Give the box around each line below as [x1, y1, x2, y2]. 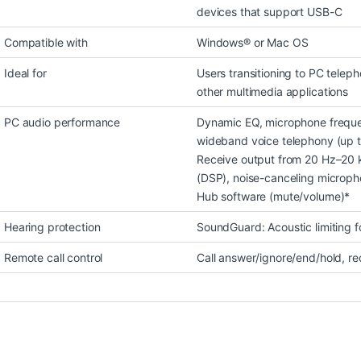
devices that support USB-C [197, 4, 342, 19]
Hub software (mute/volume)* [197, 189, 351, 203]
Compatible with [4, 35, 88, 49]
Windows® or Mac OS [197, 35, 309, 49]
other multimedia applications [197, 84, 348, 98]
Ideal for [4, 65, 47, 80]
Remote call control [4, 250, 103, 264]
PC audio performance [4, 114, 121, 129]
